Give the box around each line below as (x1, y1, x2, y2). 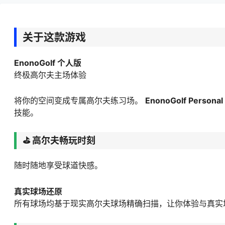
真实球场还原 (14, 186, 62, 196)
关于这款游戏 (23, 31, 86, 43)
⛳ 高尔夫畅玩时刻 (23, 135, 95, 146)
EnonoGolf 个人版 (14, 58, 81, 68)
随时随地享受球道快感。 (14, 160, 102, 171)
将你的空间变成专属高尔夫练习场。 (14, 95, 145, 106)
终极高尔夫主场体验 (14, 70, 86, 80)
